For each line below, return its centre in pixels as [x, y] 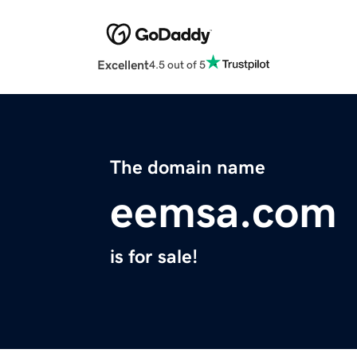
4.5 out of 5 [177, 64]
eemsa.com [224, 212]
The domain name [188, 168]
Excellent [123, 65]
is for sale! [154, 257]
